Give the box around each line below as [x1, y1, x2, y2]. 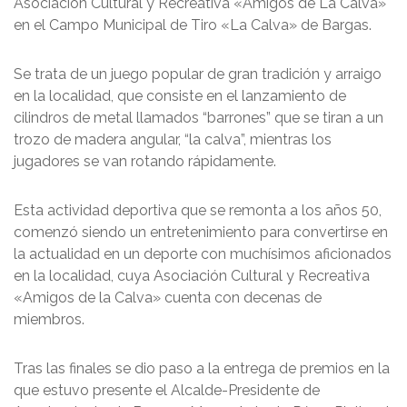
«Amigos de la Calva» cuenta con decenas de [14, 288, 322, 306]
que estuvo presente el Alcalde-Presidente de [14, 381, 320, 399]
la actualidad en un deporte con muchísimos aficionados [14, 244, 392, 263]
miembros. [14, 310, 84, 328]
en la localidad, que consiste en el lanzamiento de [14, 86, 346, 104]
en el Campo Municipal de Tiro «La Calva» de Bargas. [14, 15, 375, 34]
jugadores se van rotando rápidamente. [14, 152, 276, 170]
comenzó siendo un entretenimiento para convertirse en [14, 223, 388, 241]
